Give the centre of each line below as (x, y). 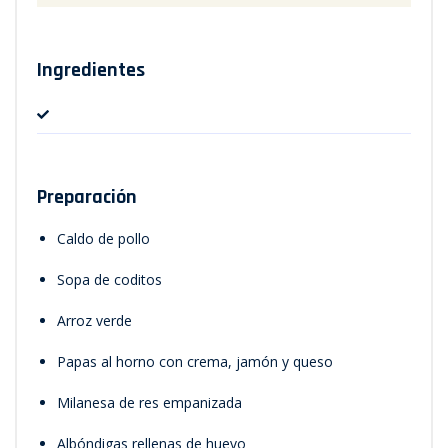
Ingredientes (91, 69)
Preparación (87, 196)
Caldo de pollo (103, 238)
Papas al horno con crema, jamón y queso (195, 361)
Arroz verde (94, 320)
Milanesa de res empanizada (149, 402)
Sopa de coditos (109, 279)
